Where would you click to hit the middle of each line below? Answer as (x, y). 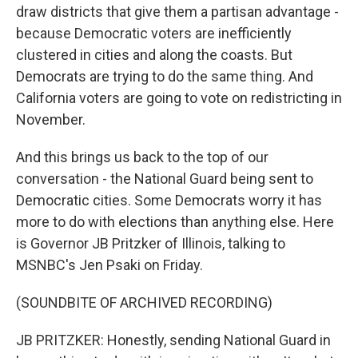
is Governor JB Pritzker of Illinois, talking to (151, 243)
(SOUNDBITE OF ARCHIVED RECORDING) (144, 302)
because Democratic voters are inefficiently (154, 33)
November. (51, 119)
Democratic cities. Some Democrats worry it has (169, 200)
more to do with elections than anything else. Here (175, 222)
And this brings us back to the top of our (142, 157)
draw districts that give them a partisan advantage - (177, 12)
